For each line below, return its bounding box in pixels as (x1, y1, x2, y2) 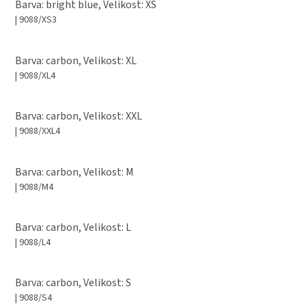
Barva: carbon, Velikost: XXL (15, 109, 142, 124)
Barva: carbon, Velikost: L (15, 219, 131, 235)
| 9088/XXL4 (15, 124, 60, 139)
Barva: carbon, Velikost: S (15, 275, 131, 291)
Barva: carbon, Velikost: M (15, 164, 134, 180)
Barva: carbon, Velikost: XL (15, 53, 137, 68)
